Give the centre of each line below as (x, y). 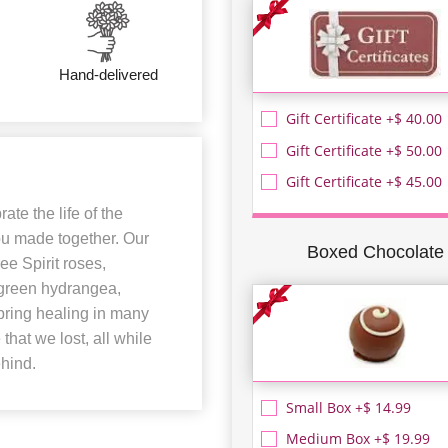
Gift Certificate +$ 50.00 (364, 150)
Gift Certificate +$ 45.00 (364, 182)
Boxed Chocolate (375, 252)
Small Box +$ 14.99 (348, 408)
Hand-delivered (108, 74)
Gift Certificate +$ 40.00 (364, 119)
